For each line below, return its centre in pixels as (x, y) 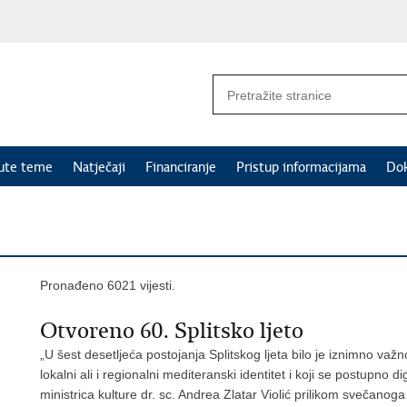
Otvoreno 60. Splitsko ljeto (172, 331)
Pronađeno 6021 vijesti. (108, 285)
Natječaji (99, 167)
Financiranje (181, 167)
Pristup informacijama (301, 167)
